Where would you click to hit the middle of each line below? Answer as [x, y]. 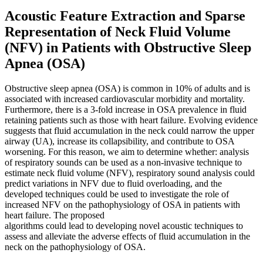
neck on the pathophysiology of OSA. [75, 247]
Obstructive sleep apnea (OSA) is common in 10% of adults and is [127, 88]
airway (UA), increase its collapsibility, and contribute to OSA [119, 141]
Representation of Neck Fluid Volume [118, 31]
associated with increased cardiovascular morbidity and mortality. [125, 99]
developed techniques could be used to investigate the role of [117, 194]
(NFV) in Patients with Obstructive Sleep [128, 47]
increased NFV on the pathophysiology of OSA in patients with [122, 204]
